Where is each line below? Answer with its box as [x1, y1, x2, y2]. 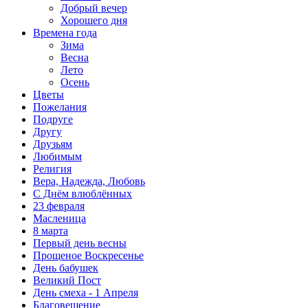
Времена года [33, 26, 97, 38]
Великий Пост [33, 274, 101, 286]
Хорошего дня [60, 14, 127, 26]
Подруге [33, 113, 73, 125]
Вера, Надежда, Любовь [33, 175, 145, 187]
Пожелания [33, 100, 87, 113]
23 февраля [33, 199, 85, 212]
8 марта [33, 224, 68, 236]
